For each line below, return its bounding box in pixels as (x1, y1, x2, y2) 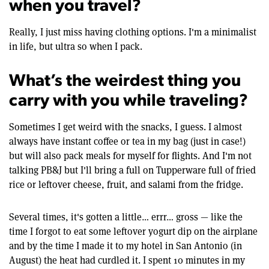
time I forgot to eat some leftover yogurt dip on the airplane (9, 225, 258, 238)
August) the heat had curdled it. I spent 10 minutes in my (9, 253, 245, 267)
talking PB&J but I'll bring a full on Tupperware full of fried (9, 163, 256, 177)
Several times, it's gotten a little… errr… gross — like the (9, 210, 243, 223)
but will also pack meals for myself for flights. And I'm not (9, 149, 252, 162)
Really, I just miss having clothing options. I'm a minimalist (9, 25, 256, 38)
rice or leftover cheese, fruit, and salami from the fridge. (9, 178, 243, 191)
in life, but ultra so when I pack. (9, 40, 142, 53)
